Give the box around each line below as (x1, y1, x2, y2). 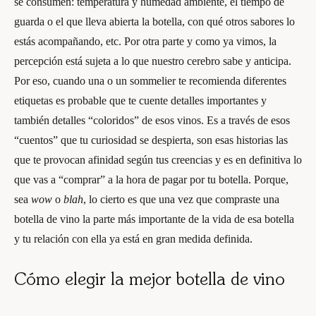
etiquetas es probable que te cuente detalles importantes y (14, 95, 267, 107)
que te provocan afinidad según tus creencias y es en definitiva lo (14, 154, 302, 166)
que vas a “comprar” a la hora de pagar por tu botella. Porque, (14, 174, 288, 186)
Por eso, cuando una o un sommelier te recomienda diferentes (14, 75, 286, 87)
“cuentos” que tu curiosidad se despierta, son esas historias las (14, 134, 288, 146)
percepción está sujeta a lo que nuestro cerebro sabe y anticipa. (14, 55, 291, 67)
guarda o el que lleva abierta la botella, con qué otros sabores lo (14, 16, 295, 28)
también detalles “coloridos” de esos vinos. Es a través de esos (14, 114, 290, 126)
